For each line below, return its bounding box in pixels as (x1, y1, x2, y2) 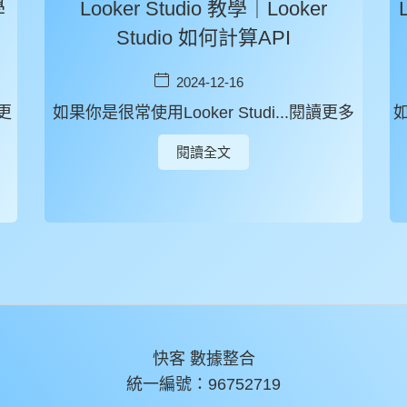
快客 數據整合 (152, 350, 255, 368)
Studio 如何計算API (116, 26, 291, 49)
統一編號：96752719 (126, 375, 281, 393)
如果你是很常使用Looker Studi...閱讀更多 (53, 104, 354, 122)
